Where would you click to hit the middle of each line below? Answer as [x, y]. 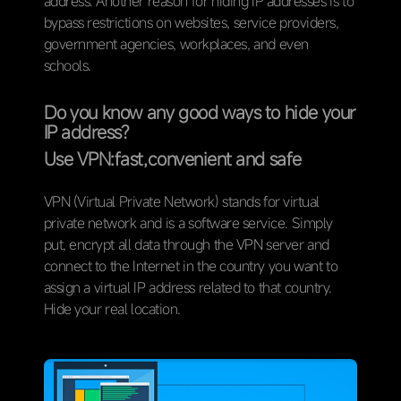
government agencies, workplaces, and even [176, 43]
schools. [67, 65]
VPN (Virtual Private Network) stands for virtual [181, 201]
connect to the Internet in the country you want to [191, 265]
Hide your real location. [112, 308]
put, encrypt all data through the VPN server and [186, 244]
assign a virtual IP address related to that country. [188, 287]
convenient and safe [224, 158]
